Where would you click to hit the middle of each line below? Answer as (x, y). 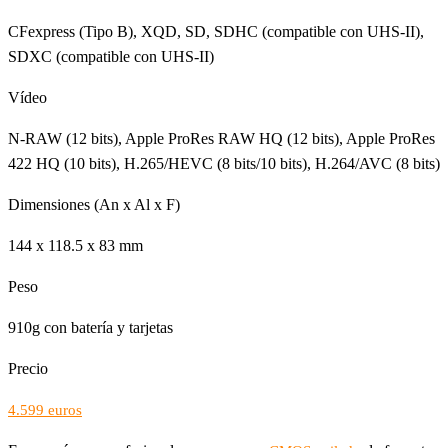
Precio (28, 368)
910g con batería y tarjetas (90, 327)
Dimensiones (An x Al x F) (94, 204)
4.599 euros (45, 409)
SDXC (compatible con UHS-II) (111, 56)
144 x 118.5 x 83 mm (75, 245)
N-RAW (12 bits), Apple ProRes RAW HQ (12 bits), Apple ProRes (221, 138)
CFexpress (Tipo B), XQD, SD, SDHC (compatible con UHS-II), (216, 31)
